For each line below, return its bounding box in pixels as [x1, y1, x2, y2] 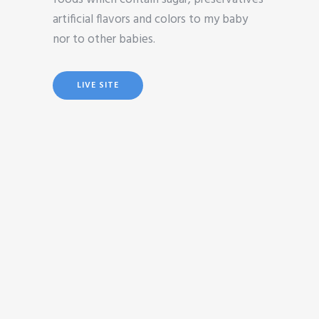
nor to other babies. [53, 29, 155, 49]
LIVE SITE [77, 78, 119, 93]
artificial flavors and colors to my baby [53, 9, 248, 29]
